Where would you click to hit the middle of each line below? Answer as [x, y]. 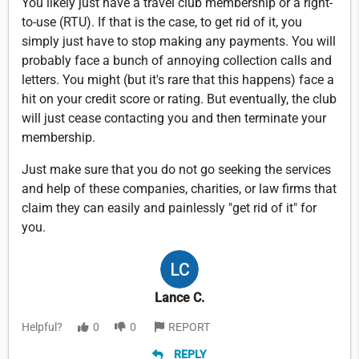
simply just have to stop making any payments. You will [179, 41]
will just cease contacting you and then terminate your [174, 118]
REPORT [189, 327]
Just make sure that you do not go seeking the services [176, 169]
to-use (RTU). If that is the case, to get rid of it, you [162, 22]
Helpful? [42, 327]
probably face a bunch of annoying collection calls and [177, 60]
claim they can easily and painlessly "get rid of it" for [169, 208]
